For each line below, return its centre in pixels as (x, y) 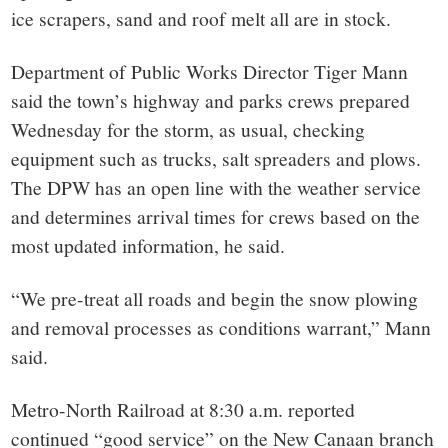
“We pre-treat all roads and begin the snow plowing (215, 297)
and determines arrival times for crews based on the (216, 215)
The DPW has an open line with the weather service (216, 186)
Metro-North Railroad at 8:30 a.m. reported (183, 408)
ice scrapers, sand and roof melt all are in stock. (201, 17)
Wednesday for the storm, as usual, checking (188, 128)
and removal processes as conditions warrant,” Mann (221, 326)
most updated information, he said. (148, 244)
